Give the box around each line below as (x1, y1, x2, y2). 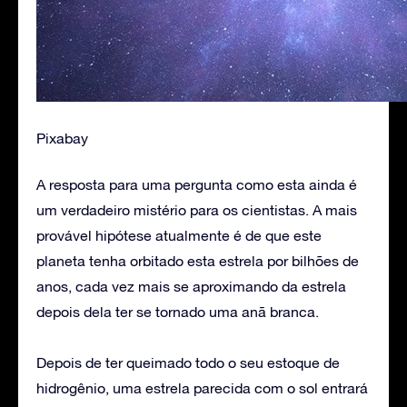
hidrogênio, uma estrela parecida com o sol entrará (36, 379, 368, 396)
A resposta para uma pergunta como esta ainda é (36, 175, 357, 193)
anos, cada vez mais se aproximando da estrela (36, 277, 346, 294)
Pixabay (36, 129, 88, 146)
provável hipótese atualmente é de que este (36, 226, 322, 243)
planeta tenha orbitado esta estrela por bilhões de (36, 252, 359, 269)
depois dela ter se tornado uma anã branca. (36, 303, 319, 320)
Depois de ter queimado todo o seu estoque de (36, 353, 340, 371)
